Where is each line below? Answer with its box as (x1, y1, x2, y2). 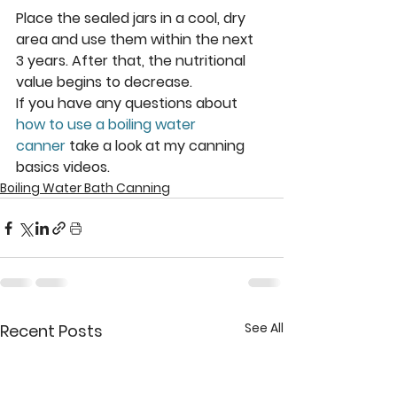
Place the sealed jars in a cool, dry (16, 8, 249, 29)
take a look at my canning (66, 136, 248, 157)
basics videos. (16, 157, 110, 178)
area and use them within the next (16, 29, 257, 51)
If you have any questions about (16, 93, 241, 114)
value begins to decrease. (16, 72, 192, 93)
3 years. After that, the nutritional (16, 51, 249, 72)
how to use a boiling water (16, 114, 199, 136)
